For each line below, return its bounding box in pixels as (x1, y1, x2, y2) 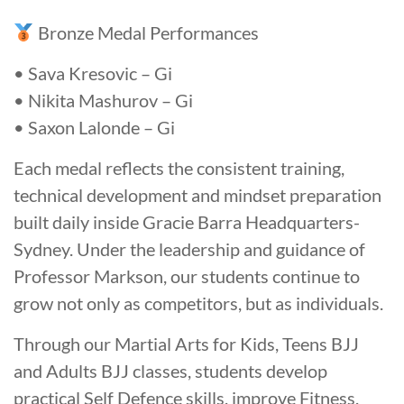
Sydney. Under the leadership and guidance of (14, 238, 365, 261)
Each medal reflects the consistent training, (14, 157, 344, 179)
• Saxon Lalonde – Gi (14, 116, 175, 139)
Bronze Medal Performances (33, 22, 259, 44)
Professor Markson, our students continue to (14, 265, 360, 288)
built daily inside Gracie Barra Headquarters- (14, 211, 360, 234)
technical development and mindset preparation (14, 184, 381, 207)
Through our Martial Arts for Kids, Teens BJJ (14, 333, 359, 355)
